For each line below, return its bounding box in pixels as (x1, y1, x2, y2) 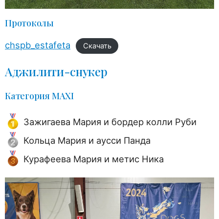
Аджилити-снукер (5, 63, 108, 79)
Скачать (83, 42, 111, 51)
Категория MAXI (5, 89, 74, 102)
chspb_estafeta (5, 40, 70, 51)
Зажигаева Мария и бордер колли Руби (23, 116, 197, 127)
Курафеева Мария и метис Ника (23, 153, 164, 164)
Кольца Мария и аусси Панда (23, 134, 151, 146)
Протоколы (5, 17, 54, 29)
